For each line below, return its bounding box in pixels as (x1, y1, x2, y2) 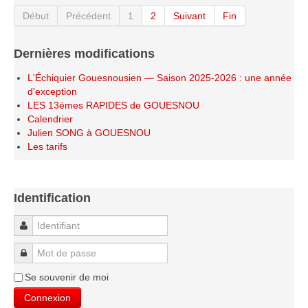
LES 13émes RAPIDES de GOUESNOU (27, 100, 199, 111)
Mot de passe (26, 247, 86, 258)
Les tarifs (27, 141, 67, 152)
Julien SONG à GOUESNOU (27, 127, 151, 138)
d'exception (27, 86, 77, 97)
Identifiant (27, 220, 70, 231)
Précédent (66, 10, 111, 21)
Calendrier (27, 113, 73, 124)
